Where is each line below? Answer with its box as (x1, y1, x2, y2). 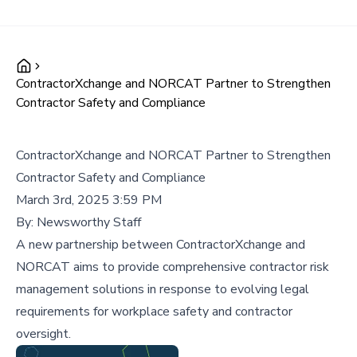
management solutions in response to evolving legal (16, 280, 309, 298)
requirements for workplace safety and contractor (16, 303, 292, 320)
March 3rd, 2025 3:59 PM (16, 191, 162, 209)
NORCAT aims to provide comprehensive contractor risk (16, 258, 329, 276)
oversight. (16, 325, 71, 343)
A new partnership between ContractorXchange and (16, 236, 305, 253)
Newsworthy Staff (37, 214, 141, 231)
